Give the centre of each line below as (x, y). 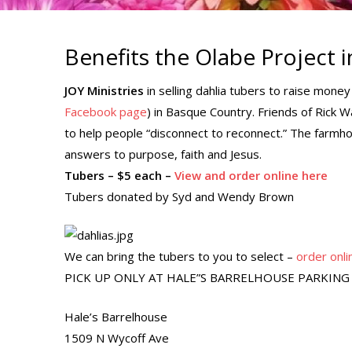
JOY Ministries (104, 90)
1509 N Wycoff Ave (117, 337)
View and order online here (251, 175)
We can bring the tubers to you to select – (180, 256)
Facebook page (106, 111)
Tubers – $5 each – (119, 175)
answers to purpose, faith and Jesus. (163, 154)
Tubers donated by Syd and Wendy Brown (179, 196)
